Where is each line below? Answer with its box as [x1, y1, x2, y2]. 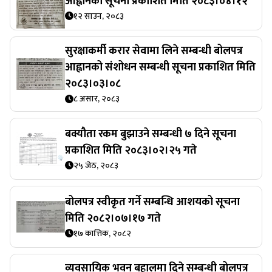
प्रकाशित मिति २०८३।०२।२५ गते [65, 141, 197, 160]
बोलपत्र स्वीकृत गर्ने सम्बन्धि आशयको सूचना [65, 192, 240, 211]
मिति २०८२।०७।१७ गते [65, 209, 161, 228]
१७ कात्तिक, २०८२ [73, 226, 131, 240]
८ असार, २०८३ [73, 92, 120, 106]
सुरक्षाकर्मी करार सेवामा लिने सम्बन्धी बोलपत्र [65, 42, 243, 60]
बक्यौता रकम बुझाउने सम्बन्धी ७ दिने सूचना [65, 124, 236, 143]
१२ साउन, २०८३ [73, 8, 124, 23]
